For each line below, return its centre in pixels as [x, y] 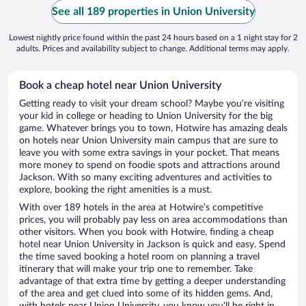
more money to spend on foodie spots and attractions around [150, 166]
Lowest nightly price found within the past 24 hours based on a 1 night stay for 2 [153, 38]
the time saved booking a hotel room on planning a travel [139, 257]
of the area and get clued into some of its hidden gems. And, [146, 294]
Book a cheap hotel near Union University [120, 86]
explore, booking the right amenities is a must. [115, 190]
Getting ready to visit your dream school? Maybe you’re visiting [152, 104]
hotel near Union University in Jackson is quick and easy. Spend [152, 245]
